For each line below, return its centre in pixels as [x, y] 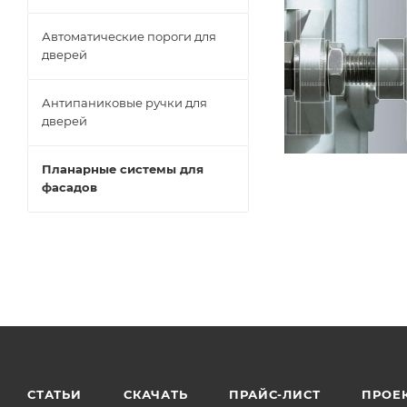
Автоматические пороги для [129, 36]
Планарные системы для [123, 169]
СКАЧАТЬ [155, 395]
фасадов [69, 187]
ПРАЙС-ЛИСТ [275, 395]
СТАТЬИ [55, 395]
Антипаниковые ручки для [124, 103]
